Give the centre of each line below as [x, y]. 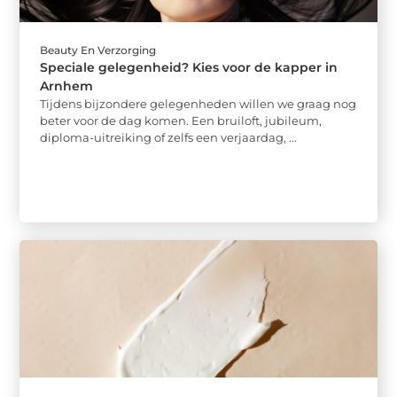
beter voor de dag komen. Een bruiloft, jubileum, [181, 120]
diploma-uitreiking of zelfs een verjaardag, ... [169, 137]
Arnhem [67, 86]
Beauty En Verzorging [98, 50]
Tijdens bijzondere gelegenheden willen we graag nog [198, 103]
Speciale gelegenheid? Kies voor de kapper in [189, 67]
